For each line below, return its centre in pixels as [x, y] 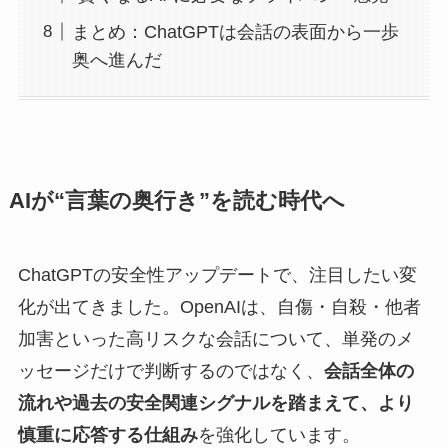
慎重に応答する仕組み [107, 435]
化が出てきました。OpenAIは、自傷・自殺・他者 [219, 307]
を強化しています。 [278, 435]
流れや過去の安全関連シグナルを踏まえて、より [215, 403]
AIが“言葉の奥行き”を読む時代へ [176, 201]
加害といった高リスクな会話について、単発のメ [215, 339]
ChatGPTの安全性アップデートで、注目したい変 [217, 275]
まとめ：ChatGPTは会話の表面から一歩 [235, 31]
